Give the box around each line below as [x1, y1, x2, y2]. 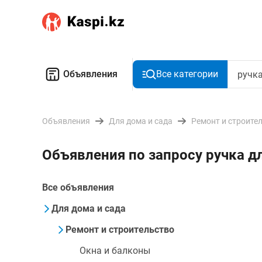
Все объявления [42, 182, 114, 193]
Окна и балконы [80, 245, 150, 256]
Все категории [156, 68, 218, 80]
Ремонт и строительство [65, 224, 174, 235]
